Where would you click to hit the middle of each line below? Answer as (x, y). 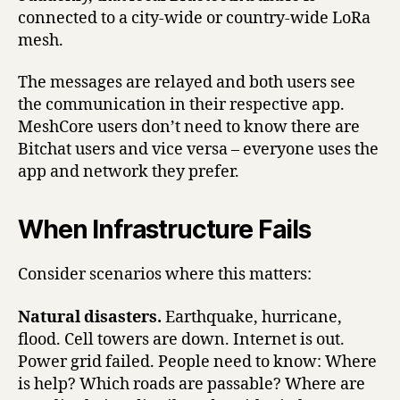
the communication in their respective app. (181, 105)
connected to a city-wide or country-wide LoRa (194, 18)
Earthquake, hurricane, (252, 317)
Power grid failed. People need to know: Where (197, 362)
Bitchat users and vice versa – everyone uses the (198, 150)
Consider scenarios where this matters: (165, 275)
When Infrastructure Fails (164, 230)
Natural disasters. (90, 317)
